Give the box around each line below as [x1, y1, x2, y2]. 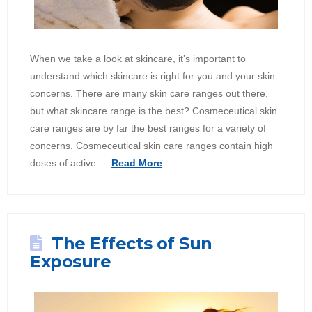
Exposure [30, 251, 111, 272]
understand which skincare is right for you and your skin [30, 70, 276, 82]
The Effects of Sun [52, 233, 212, 254]
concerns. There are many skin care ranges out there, [30, 88, 269, 100]
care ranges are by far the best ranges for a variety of [30, 123, 267, 134]
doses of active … [30, 157, 112, 169]
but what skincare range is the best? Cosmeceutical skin [30, 105, 278, 117]
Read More [111, 157, 163, 169]
